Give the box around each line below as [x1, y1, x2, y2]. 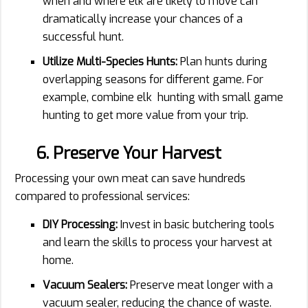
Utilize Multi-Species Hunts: [43, 54, 177, 69]
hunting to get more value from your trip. [43, 107, 248, 122]
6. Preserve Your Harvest [36, 142, 221, 164]
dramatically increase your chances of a [43, 11, 243, 26]
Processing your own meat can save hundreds [15, 170, 245, 186]
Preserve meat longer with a [127, 277, 273, 292]
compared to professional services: [15, 188, 190, 203]
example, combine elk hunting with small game [43, 89, 283, 104]
